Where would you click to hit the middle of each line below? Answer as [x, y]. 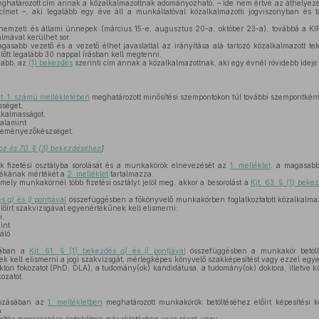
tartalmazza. [131, 174]
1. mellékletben [75, 302]
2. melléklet [87, 174]
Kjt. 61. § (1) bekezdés [75, 251]
